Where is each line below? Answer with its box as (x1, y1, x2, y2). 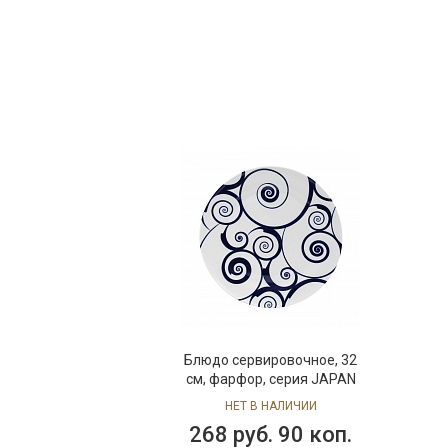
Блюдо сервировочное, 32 (184, 352, 358, 368)
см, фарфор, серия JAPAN (185, 371, 356, 387)
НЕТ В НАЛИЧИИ (224, 399, 317, 413)
